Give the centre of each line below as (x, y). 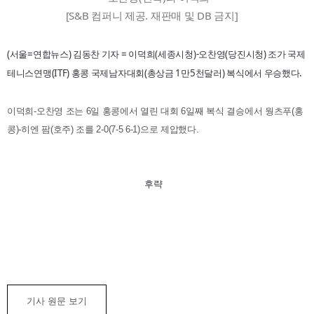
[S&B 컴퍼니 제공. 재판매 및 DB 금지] (152, 15)
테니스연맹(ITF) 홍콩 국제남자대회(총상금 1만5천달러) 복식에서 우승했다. (155, 73)
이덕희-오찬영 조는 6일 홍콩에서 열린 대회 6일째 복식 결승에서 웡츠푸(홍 (155, 111)
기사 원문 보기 (57, 301)
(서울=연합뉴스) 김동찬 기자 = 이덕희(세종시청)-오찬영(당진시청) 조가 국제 (156, 54)
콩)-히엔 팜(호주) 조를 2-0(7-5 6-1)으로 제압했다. (103, 129)
